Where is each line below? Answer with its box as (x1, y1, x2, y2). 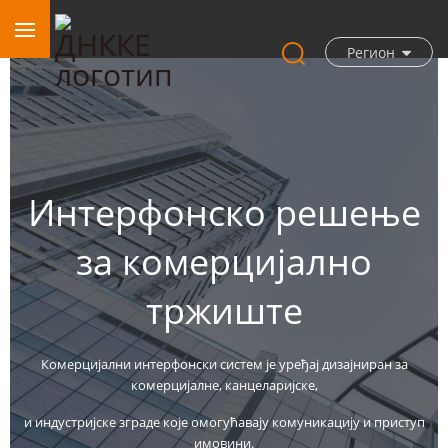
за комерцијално (76, 237, 372, 286)
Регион (347, 42, 395, 62)
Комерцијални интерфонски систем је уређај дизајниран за (40, 355, 408, 373)
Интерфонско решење (27, 188, 421, 237)
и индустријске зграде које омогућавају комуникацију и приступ (23, 413, 425, 431)
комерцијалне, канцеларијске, (130, 376, 318, 394)
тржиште (145, 286, 303, 335)
